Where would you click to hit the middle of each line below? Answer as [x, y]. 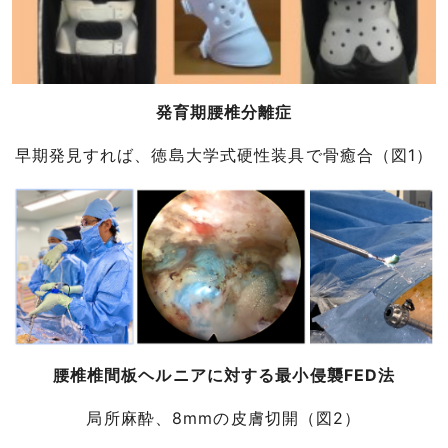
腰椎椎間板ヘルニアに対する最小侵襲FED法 [224, 375]
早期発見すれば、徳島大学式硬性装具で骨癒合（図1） [224, 155]
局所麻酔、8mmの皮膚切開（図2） [224, 418]
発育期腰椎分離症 [224, 112]
